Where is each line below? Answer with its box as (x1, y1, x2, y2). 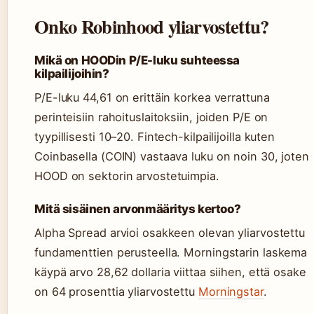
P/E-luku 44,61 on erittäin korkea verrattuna (34, 90, 270, 105)
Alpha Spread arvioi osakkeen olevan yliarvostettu (34, 226, 306, 240)
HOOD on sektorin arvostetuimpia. (34, 169, 219, 184)
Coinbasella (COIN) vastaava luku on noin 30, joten (34, 149, 309, 164)
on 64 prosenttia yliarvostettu (34, 285, 198, 299)
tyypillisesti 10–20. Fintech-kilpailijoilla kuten (34, 130, 275, 144)
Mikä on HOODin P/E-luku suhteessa (34, 53, 240, 68)
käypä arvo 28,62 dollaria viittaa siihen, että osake (34, 265, 306, 280)
